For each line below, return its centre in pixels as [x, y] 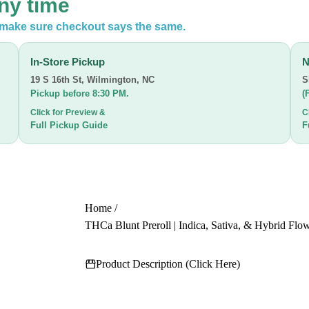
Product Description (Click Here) [168, 264]
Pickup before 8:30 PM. [80, 93]
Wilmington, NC [121, 80]
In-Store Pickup [68, 62]
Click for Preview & [68, 112]
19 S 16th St [56, 80]
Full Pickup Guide [69, 125]
